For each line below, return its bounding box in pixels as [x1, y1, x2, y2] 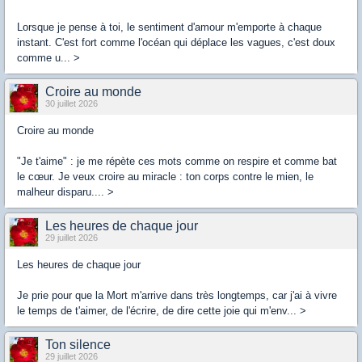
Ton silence [45, 338, 111, 351]
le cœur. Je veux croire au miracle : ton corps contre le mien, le [17, 170, 314, 183]
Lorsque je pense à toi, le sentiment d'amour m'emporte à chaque [17, 21, 322, 33]
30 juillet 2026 [45, 99, 98, 108]
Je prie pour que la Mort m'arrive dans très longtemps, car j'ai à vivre [17, 289, 337, 301]
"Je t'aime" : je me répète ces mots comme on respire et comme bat [17, 155, 337, 167]
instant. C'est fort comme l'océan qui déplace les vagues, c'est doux [17, 36, 335, 48]
